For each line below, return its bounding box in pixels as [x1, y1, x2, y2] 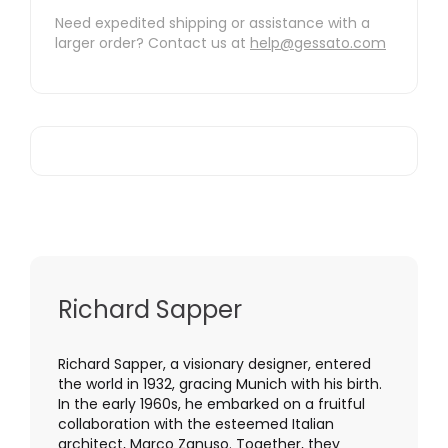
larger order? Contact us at [55, 33, 250, 54]
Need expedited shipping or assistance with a [55, 13, 370, 34]
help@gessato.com [250, 33, 386, 54]
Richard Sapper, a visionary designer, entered [58, 354, 371, 375]
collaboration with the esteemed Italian [58, 414, 334, 435]
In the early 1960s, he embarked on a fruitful [58, 394, 365, 415]
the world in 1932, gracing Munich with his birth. [58, 374, 382, 395]
